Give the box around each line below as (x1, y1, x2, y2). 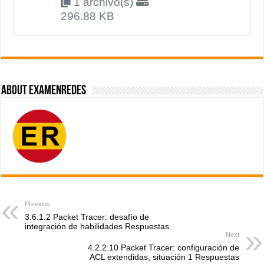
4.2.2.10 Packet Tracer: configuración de (87, 242, 239, 252)
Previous (25, 200, 51, 207)
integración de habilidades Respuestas (25, 221, 170, 231)
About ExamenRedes (1, 84, 87, 98)
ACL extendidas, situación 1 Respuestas (89, 252, 239, 262)
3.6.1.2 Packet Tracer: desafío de (25, 212, 150, 222)
